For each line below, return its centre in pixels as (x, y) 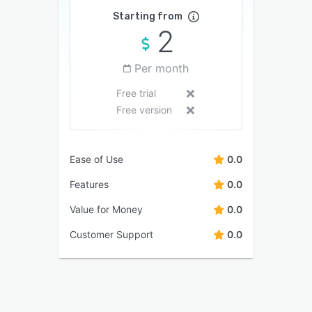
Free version (144, 109)
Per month (162, 68)
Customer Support (111, 234)
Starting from (148, 16)
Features (89, 184)
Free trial (136, 93)
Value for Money (106, 209)
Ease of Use (96, 159)
